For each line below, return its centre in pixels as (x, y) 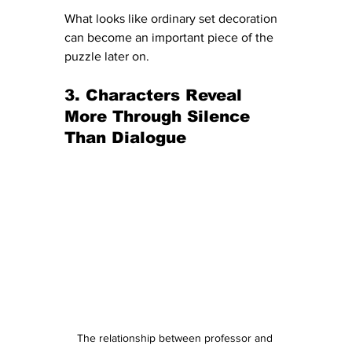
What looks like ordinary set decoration (172, 18)
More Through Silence (160, 116)
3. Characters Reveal (156, 95)
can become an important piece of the (170, 37)
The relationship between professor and (176, 337)
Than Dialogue (125, 137)
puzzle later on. (107, 56)
